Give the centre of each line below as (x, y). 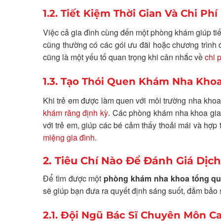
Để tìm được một (74, 179)
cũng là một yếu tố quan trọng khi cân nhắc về (124, 57)
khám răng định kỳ (75, 112)
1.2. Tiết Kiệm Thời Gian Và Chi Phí (130, 14)
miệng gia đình (69, 137)
